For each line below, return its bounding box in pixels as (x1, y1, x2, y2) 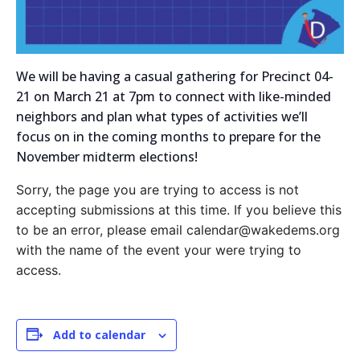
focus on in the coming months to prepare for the (16, 127, 321, 145)
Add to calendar (53, 326, 145, 342)
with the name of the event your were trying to (16, 241, 301, 258)
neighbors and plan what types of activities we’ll (16, 107, 308, 125)
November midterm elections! (16, 147, 198, 166)
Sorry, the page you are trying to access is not (16, 181, 299, 198)
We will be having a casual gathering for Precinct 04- (16, 67, 333, 85)
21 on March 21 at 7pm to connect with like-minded (16, 87, 331, 105)
